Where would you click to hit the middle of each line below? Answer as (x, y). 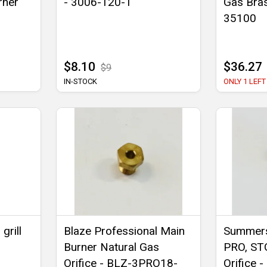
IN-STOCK (81, 81)
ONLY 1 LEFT (244, 81)
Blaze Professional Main (125, 231)
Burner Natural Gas (112, 247)
